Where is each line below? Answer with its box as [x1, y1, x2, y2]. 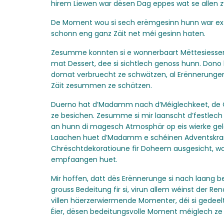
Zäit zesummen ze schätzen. [51, 80, 152, 90]
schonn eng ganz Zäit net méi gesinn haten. [51, 28, 205, 38]
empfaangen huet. [51, 154, 117, 164]
